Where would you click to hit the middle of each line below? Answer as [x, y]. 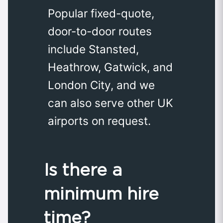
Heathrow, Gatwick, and [110, 67]
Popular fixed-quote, [101, 13]
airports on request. [99, 120]
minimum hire [101, 193]
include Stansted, [93, 49]
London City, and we [101, 85]
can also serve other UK [111, 103]
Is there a [83, 169]
